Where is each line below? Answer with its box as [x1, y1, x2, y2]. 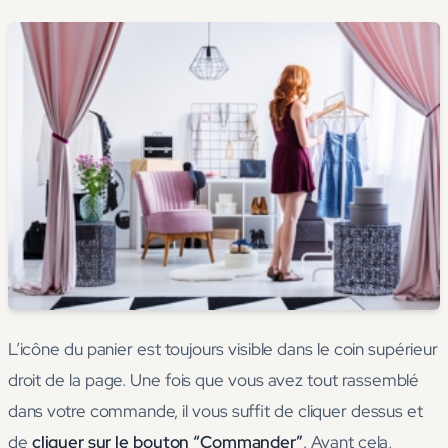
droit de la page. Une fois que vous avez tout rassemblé [8, 369, 420, 392]
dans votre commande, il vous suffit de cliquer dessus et [8, 400, 423, 423]
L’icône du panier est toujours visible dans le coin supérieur [8, 338, 438, 361]
